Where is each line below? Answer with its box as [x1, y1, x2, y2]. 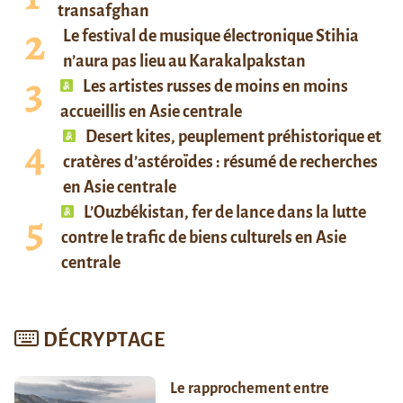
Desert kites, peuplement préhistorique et [83, 127, 381, 146]
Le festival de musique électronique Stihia [63, 26, 359, 45]
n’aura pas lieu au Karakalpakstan [63, 51, 306, 70]
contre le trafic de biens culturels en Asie [61, 228, 346, 246]
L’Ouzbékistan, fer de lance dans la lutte [81, 202, 366, 221]
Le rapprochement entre [169, 380, 329, 397]
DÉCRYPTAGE [42, 328, 166, 351]
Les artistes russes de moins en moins [80, 76, 348, 95]
